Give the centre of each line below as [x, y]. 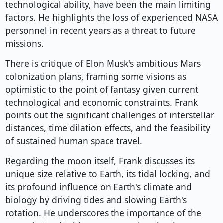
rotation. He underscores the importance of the [103, 213]
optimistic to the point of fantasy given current [102, 89]
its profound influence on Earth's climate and [98, 187]
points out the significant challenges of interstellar [110, 115]
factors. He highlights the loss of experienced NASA [111, 18]
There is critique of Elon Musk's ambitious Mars [103, 63]
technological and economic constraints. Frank [101, 102]
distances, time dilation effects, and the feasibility [108, 128]
